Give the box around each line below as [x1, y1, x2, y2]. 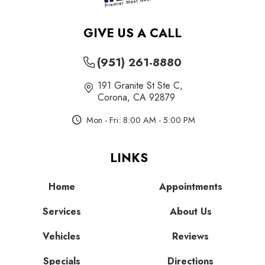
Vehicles [43, 230, 80, 244]
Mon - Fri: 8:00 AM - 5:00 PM [86, 114, 196, 127]
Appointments [159, 180, 222, 194]
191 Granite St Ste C [98, 79, 180, 93]
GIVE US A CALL [83, 24, 182, 43]
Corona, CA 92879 [98, 91, 176, 105]
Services [42, 205, 81, 219]
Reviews [172, 230, 209, 244]
